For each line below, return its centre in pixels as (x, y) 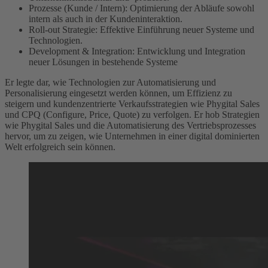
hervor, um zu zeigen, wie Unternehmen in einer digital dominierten (132, 136)
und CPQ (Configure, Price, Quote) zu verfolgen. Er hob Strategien (132, 114)
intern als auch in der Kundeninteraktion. (106, 19)
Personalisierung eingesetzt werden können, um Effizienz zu (118, 93)
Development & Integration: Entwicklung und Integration (137, 51)
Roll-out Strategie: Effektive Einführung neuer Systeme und (141, 29)
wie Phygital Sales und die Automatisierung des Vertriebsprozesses (130, 125)
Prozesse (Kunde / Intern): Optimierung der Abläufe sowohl (141, 8)
